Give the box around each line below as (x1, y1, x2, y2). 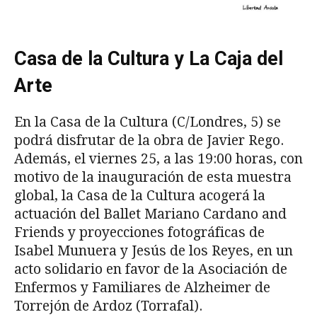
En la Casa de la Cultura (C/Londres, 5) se (14, 113, 281, 130)
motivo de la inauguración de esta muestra (14, 168, 292, 185)
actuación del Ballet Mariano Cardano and (14, 205, 287, 222)
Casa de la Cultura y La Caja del (14, 47, 283, 70)
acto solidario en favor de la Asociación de (14, 260, 287, 277)
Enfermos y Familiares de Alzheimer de (14, 279, 270, 296)
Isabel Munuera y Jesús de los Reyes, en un (14, 242, 293, 259)
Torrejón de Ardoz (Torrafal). (14, 297, 202, 314)
